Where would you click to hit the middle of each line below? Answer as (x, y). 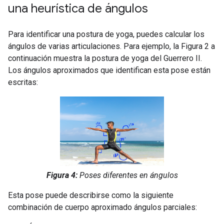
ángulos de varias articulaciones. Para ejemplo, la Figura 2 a (111, 46)
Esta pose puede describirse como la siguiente (91, 195)
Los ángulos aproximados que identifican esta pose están (109, 70)
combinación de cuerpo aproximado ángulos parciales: (102, 207)
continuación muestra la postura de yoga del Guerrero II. (105, 58)
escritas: (23, 82)
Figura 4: (62, 175)
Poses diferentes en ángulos (127, 175)
